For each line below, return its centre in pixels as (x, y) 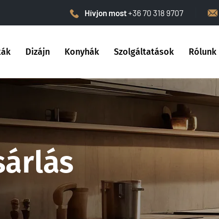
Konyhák (82, 52)
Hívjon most (106, 13)
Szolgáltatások (144, 52)
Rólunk (203, 52)
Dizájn (38, 52)
